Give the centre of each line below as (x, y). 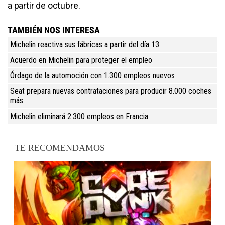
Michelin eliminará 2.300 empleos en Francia (79, 116)
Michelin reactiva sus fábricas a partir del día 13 (85, 44)
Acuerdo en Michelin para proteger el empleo (81, 60)
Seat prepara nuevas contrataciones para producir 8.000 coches (111, 91)
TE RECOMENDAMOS (60, 147)
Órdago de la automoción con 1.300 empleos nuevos (92, 75)
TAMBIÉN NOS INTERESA (54, 30)
